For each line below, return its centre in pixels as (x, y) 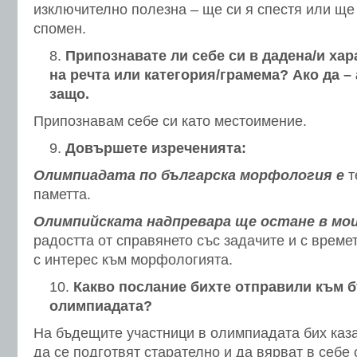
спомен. (60, 29)
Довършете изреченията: (156, 148)
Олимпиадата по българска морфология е (189, 175)
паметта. (62, 194)
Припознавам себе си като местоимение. (170, 121)
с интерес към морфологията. (133, 260)
